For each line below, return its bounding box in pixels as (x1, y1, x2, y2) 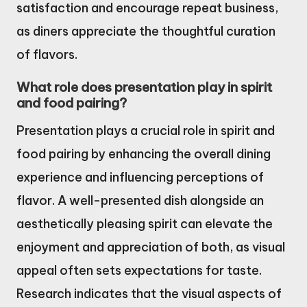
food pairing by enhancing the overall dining (16, 146, 271, 162)
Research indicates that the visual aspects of (16, 286, 282, 302)
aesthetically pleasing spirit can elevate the (16, 216, 273, 232)
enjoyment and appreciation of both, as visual (16, 239, 285, 256)
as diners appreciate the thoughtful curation (16, 23, 275, 40)
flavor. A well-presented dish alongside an (16, 193, 264, 209)
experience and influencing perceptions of (16, 169, 264, 186)
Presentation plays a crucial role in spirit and (16, 123, 275, 139)
